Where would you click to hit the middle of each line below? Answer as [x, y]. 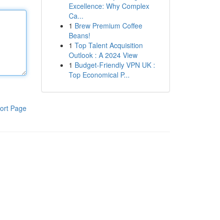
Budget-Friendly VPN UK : [115, 65]
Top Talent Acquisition [109, 45]
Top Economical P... [99, 75]
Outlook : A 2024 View [103, 55]
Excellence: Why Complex [109, 6]
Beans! [79, 35]
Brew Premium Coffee [108, 26]
